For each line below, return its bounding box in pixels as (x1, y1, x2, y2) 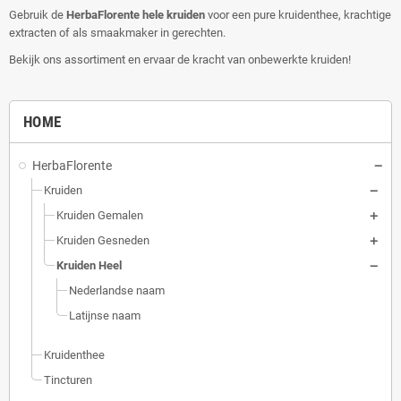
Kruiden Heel (56, 259, 122, 272)
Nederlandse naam (69, 284, 165, 297)
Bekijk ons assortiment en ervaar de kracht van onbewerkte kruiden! (9, 53, 351, 66)
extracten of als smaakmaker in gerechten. (9, 26, 226, 39)
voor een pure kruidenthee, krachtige (205, 8, 391, 21)
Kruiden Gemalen (56, 209, 143, 222)
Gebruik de (9, 8, 66, 21)
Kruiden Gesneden (56, 234, 149, 247)
